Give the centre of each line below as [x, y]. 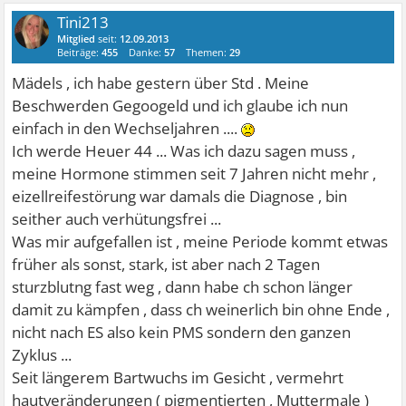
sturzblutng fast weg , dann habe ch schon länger [183, 286]
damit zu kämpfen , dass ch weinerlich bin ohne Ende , [201, 309]
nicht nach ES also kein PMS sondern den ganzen [182, 332]
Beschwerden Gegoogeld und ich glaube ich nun [180, 105]
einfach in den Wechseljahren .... [127, 128]
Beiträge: [80, 52]
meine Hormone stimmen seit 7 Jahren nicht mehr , [194, 173]
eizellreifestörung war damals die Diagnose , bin [180, 196]
